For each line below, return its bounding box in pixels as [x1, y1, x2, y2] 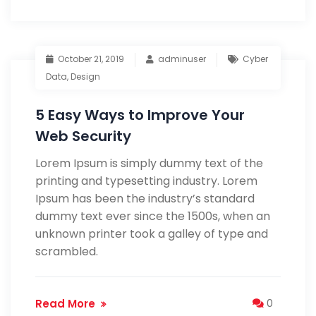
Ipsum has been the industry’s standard [35, 190, 255, 207]
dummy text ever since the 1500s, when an [35, 208, 270, 224]
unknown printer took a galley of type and [35, 226, 268, 242]
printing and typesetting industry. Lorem [35, 173, 257, 189]
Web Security [35, 126, 131, 146]
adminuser [158, 53, 206, 65]
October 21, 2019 [58, 53, 124, 65]
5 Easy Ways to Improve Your [35, 105, 245, 125]
